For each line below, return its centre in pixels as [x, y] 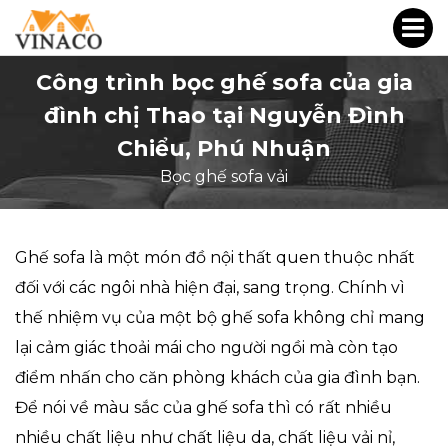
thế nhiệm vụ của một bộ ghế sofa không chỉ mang [220, 317]
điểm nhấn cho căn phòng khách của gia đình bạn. [217, 377]
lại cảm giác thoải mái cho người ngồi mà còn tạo [206, 347]
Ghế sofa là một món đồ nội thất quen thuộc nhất [215, 257]
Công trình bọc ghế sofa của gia [224, 82]
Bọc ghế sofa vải [224, 176]
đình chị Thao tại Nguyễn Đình [224, 115]
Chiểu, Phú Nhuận [224, 148]
